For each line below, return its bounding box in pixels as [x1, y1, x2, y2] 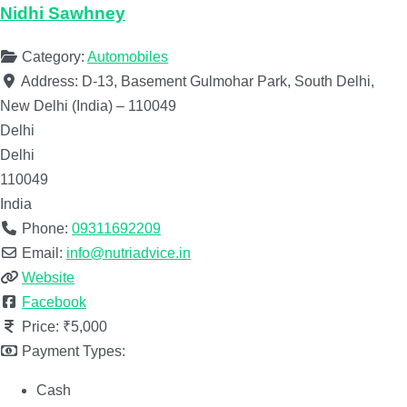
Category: [22, 48, 87, 65]
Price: [22, 318, 63, 334]
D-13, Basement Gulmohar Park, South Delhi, [82, 73, 374, 89]
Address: [21, 73, 82, 89]
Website [22, 269, 74, 285]
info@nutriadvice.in [66, 244, 191, 261]
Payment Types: [22, 342, 125, 359]
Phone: [22, 220, 72, 236]
